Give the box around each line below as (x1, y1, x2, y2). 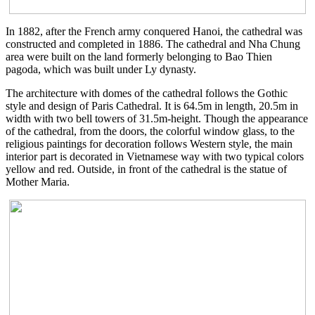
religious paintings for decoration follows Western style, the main (6, 138, 292, 150)
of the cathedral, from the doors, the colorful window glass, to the (6, 125, 295, 138)
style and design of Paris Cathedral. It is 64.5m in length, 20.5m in (6, 100, 298, 112)
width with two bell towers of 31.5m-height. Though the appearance (6, 112, 308, 125)
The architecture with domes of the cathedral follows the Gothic (6, 87, 288, 100)
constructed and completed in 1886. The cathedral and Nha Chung (6, 38, 300, 51)
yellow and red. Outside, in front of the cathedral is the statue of (6, 163, 287, 176)
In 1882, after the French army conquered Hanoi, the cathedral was (6, 25, 302, 38)
